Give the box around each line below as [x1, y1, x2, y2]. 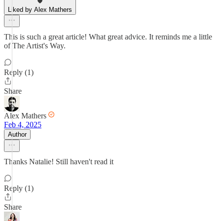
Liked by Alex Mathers [8, 6, 72, 13]
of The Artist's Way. [4, 41, 66, 50]
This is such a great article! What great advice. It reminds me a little [4, 33, 212, 41]
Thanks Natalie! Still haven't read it [4, 157, 113, 166]
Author [8, 131, 27, 138]
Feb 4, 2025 [4, 120, 41, 129]
